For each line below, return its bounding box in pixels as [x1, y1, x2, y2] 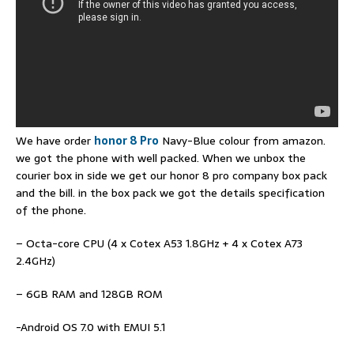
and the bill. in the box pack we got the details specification [16, 183, 325, 201]
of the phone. [16, 201, 86, 219]
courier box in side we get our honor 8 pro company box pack [16, 166, 327, 184]
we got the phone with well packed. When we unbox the [16, 149, 306, 167]
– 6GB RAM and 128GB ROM [16, 284, 163, 303]
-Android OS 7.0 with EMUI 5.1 [16, 318, 165, 336]
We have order [16, 131, 94, 149]
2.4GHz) [16, 251, 55, 269]
